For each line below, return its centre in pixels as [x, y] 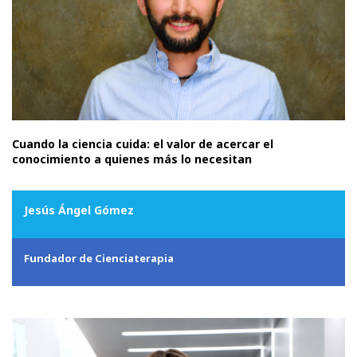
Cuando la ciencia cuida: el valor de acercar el [143, 144]
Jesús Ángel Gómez [79, 210]
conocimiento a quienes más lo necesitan [132, 159]
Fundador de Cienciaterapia [99, 259]
